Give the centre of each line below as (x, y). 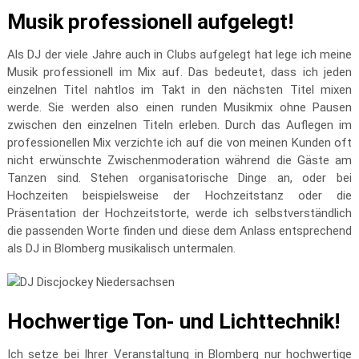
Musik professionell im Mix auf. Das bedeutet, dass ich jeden (179, 72)
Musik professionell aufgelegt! (150, 22)
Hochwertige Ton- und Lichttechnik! (173, 321)
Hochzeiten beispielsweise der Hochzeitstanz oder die (179, 196)
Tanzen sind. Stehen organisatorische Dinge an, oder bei (179, 178)
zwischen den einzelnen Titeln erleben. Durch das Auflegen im (179, 125)
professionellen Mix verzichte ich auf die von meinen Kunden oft (179, 143)
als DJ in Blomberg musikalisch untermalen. (121, 248)
